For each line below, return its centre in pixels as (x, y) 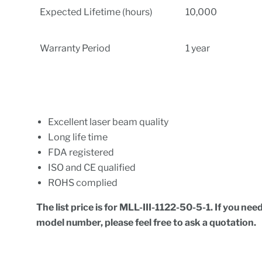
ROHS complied (83, 182)
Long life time (78, 137)
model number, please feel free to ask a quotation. (148, 222)
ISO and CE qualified (92, 167)
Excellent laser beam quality (109, 122)
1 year (198, 48)
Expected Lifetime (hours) (96, 12)
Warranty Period (75, 48)
